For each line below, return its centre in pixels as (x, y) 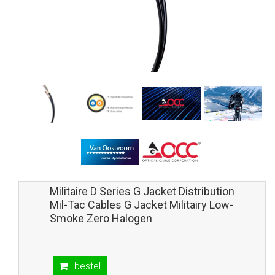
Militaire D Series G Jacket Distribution (142, 191)
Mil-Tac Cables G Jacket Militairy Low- (141, 204)
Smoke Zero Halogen (101, 218)
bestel (87, 266)
